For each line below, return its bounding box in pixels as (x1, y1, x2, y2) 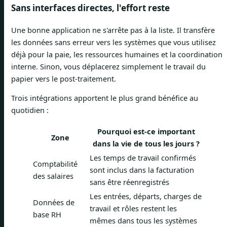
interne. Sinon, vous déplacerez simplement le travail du (11, 61, 206, 71)
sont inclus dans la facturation (90, 164, 194, 175)
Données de (33, 197, 74, 207)
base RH (33, 209, 61, 219)
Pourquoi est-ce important (97, 126, 195, 136)
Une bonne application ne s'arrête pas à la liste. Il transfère (11, 24, 215, 35)
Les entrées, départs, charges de (90, 191, 202, 201)
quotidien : (11, 105, 49, 116)
